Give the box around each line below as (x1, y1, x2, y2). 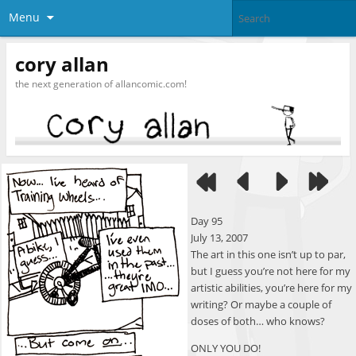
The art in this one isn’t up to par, (191, 247, 346, 262)
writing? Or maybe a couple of (191, 297, 331, 312)
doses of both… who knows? (191, 314, 325, 329)
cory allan (14, 50, 109, 77)
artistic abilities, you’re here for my (191, 281, 352, 296)
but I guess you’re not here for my (191, 264, 350, 279)
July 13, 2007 (191, 230, 248, 246)
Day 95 (191, 214, 222, 229)
